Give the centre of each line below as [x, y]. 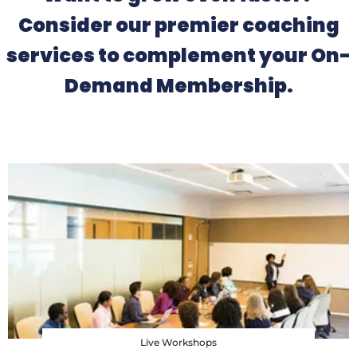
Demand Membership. [178, 85]
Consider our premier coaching [178, 25]
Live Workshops [178, 342]
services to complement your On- [178, 55]
